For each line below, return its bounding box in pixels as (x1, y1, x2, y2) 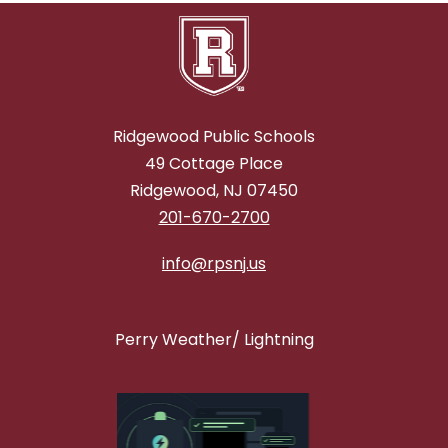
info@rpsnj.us (162, 252, 266, 276)
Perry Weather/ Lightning (114, 328, 314, 352)
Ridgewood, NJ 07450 (130, 179, 298, 203)
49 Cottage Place (145, 152, 283, 176)
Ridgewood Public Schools (113, 125, 315, 149)
